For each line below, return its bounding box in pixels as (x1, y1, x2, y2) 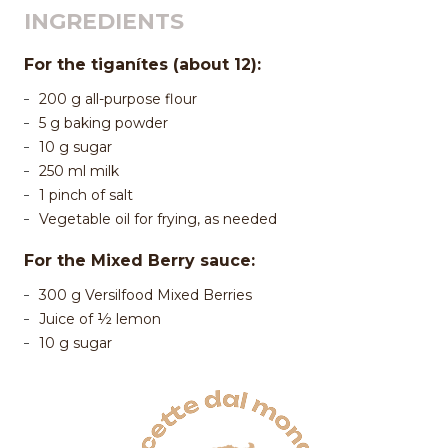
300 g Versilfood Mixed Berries (39, 285, 252, 304)
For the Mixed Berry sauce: (24, 250, 255, 270)
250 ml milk (39, 161, 119, 180)
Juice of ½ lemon (39, 309, 161, 328)
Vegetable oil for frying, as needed (39, 209, 277, 228)
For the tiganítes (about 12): (24, 54, 261, 74)
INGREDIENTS (24, 7, 184, 35)
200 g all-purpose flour (39, 89, 197, 108)
